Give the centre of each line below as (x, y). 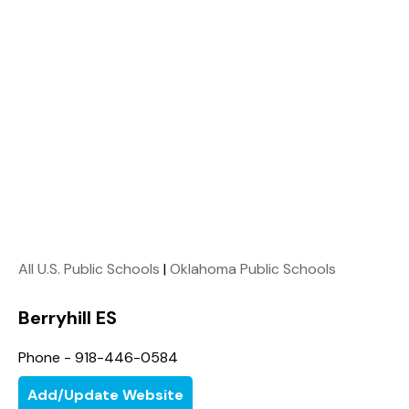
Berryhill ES (68, 317)
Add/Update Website (105, 394)
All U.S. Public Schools (89, 268)
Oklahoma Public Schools (253, 268)
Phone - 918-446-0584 (98, 357)
